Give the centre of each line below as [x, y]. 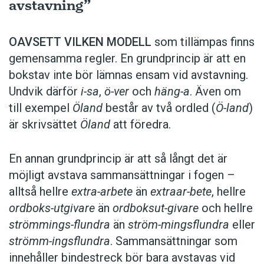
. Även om [215, 92]
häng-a [172, 92]
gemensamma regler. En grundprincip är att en [127, 59]
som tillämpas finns [203, 42]
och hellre [226, 208]
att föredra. [141, 125]
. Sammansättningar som [174, 241]
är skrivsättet [44, 125]
